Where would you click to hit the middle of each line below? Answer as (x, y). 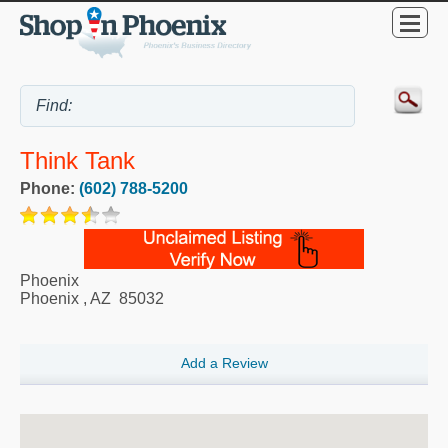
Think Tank (77, 161)
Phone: (49, 189)
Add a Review (224, 363)
